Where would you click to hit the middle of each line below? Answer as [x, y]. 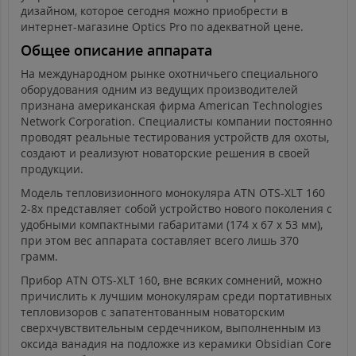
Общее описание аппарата [116, 50]
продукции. [52, 169]
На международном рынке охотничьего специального [169, 74]
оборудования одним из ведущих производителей [159, 90]
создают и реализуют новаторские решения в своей [165, 153]
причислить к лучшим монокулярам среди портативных [176, 296]
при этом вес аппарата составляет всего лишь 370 [160, 241]
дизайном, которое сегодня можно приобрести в [154, 11]
